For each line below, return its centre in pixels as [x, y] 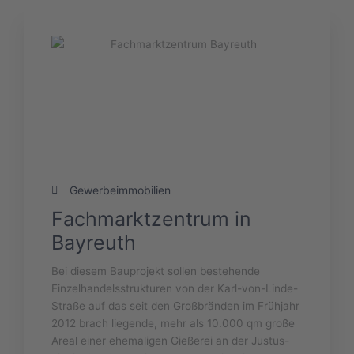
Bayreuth [94, 243]
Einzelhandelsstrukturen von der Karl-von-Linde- [175, 289]
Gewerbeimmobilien [120, 190]
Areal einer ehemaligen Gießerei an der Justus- [170, 341]
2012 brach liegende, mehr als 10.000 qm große [173, 324]
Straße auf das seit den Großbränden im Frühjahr [175, 306]
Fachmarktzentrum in [151, 219]
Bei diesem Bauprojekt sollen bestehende [156, 271]
